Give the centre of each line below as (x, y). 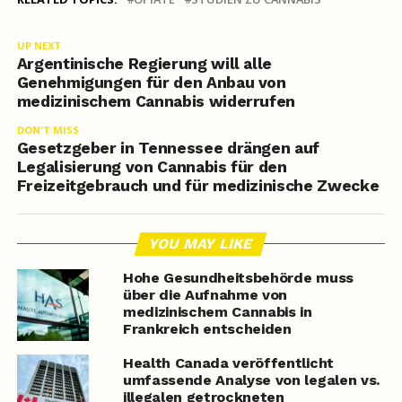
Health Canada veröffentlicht (228, 363)
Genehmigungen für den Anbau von (151, 83)
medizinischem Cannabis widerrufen (156, 102)
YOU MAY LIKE (201, 244)
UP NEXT (39, 46)
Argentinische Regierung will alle (144, 64)
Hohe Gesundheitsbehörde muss (238, 278)
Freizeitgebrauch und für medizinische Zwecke (198, 186)
